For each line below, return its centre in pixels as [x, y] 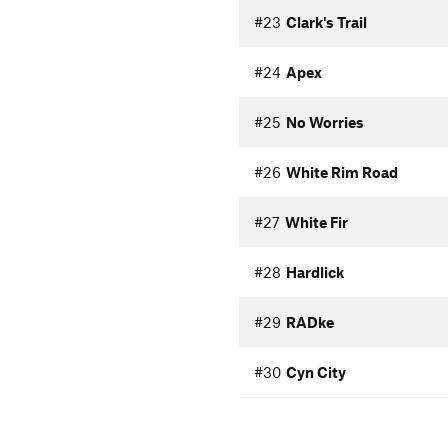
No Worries [324, 122]
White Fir [316, 222]
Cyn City [315, 372]
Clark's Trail [326, 22]
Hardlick [314, 272]
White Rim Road [341, 172]
